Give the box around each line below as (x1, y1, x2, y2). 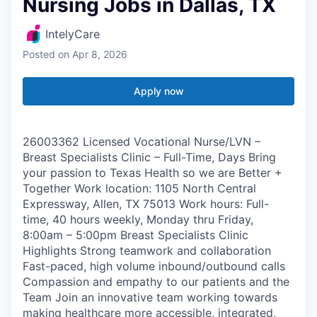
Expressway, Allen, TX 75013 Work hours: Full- (23, 196, 269, 211)
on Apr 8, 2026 (58, 47, 127, 60)
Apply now (133, 84, 184, 97)
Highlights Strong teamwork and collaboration (23, 243, 271, 258)
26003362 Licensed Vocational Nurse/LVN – (23, 134, 260, 149)
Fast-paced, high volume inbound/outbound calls (23, 258, 285, 273)
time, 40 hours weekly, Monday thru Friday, (23, 212, 253, 226)
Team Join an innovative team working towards (23, 289, 277, 304)
